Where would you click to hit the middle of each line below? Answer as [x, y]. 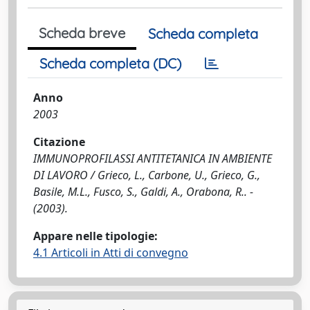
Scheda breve [82, 33]
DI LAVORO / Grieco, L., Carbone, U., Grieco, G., [147, 175]
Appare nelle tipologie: [95, 236]
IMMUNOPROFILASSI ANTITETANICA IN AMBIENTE [153, 158]
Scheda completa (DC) [110, 63]
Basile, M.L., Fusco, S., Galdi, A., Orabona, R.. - [143, 192]
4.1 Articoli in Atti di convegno [111, 253]
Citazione [59, 142]
